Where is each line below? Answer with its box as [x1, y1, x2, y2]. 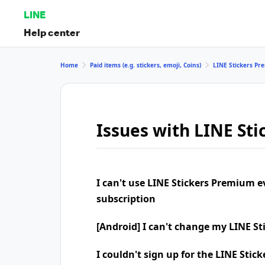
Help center [24, 25, 80, 38]
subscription [96, 192, 156, 205]
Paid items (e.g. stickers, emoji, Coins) [90, 60, 201, 69]
